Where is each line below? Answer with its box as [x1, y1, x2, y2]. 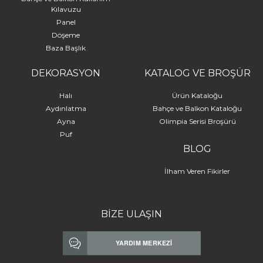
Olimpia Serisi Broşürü [159, 116, 236, 126]
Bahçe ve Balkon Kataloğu [153, 103, 242, 113]
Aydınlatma [45, 103, 86, 113]
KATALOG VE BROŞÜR [144, 67, 251, 79]
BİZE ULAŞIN [101, 208, 162, 220]
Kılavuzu [50, 4, 81, 14]
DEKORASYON [31, 67, 100, 79]
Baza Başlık [46, 43, 86, 52]
